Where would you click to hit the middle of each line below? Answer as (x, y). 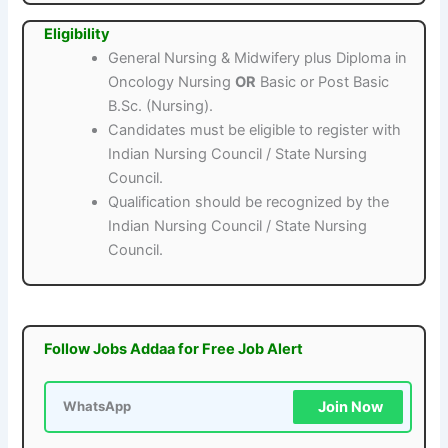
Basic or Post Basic (323, 82)
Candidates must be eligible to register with (255, 130)
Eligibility (77, 34)
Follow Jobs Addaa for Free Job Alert (174, 348)
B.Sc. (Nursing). (161, 106)
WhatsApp (97, 406)
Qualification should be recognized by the (249, 202)
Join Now (350, 406)
